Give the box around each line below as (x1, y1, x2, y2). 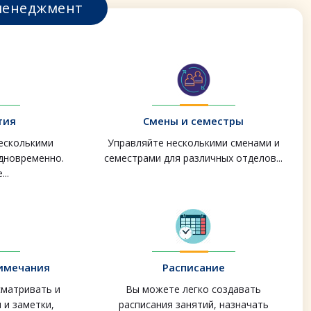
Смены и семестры (143, 114, 244, 128)
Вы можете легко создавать (126, 283, 262, 296)
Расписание (162, 260, 225, 275)
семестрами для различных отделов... (104, 151, 283, 165)
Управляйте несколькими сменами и (107, 136, 280, 150)
